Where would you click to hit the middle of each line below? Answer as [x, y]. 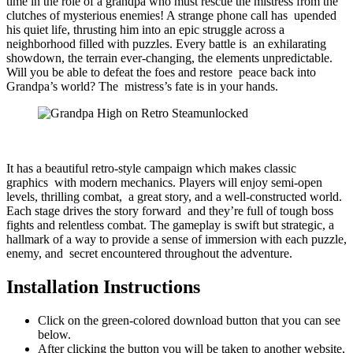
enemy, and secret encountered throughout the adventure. [149, 254]
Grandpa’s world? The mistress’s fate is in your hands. [142, 87]
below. [54, 334]
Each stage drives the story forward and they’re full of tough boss [170, 211]
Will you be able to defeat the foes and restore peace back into [161, 72]
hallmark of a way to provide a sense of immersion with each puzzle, [176, 240]
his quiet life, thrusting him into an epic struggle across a [145, 30]
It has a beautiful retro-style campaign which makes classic [151, 169]
